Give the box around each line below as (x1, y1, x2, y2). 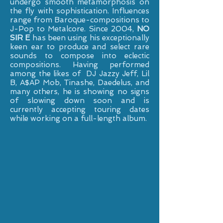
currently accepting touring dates (10, 105, 149, 114)
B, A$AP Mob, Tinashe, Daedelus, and (10, 78, 149, 87)
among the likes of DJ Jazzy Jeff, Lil (10, 69, 149, 78)
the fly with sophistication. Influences (10, 6, 149, 15)
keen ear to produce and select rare (10, 42, 149, 51)
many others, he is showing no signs (10, 87, 149, 96)
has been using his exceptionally (30, 33, 150, 42)
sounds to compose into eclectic (10, 51, 149, 60)
